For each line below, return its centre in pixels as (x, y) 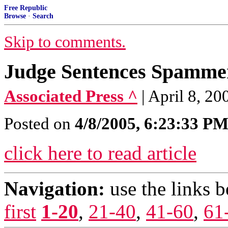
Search (43, 16)
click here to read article (100, 153)
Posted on (39, 124)
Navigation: (54, 189)
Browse (15, 16)
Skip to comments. (65, 42)
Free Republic (26, 8)
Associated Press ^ (71, 96)
